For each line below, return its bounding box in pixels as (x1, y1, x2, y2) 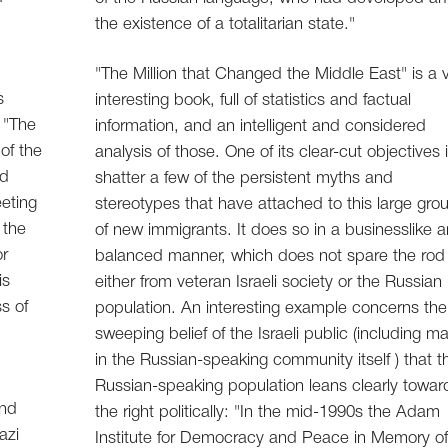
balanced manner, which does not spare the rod (95, 249, 446, 265)
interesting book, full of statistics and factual (95, 93, 412, 109)
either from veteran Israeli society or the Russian (95, 275, 443, 291)
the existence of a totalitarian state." (95, 17, 356, 33)
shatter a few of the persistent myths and (95, 171, 394, 187)
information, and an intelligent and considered (95, 119, 427, 135)
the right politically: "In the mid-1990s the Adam (95, 405, 441, 421)
